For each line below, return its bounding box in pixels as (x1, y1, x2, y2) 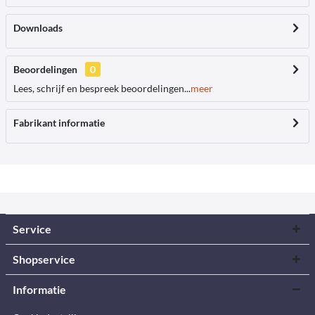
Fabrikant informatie (13, 117, 105, 129)
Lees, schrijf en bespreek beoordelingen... (13, 82, 191, 94)
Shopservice (13, 252, 75, 266)
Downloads (13, 22, 63, 34)
